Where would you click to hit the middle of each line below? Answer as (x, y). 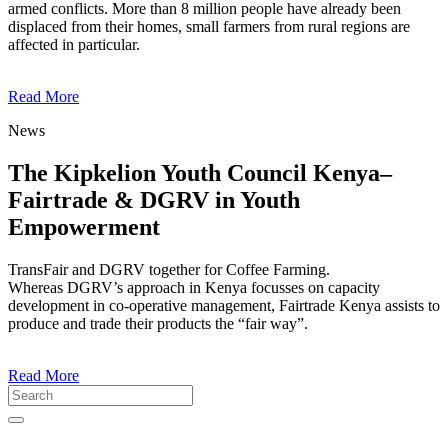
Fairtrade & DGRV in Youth (154, 200)
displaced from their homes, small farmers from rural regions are (209, 27)
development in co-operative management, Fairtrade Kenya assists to (224, 306)
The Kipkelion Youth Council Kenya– (200, 173)
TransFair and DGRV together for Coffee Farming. (169, 270)
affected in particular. (74, 45)
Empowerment (84, 227)
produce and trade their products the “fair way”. (158, 324)
